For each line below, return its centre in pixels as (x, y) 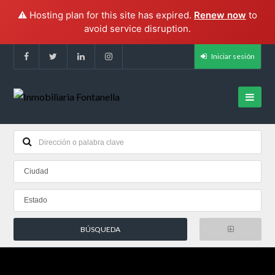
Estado (36, 200)
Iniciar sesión (232, 56)
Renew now (220, 15)
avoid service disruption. (137, 29)
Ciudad (37, 171)
